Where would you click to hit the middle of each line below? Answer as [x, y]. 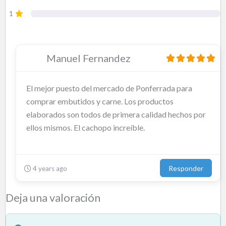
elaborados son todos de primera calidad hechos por [116, 114]
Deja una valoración [53, 198]
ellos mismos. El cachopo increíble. [86, 127]
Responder [186, 168]
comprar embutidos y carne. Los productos [100, 101]
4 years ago [49, 168]
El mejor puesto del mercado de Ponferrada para [109, 88]
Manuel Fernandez [89, 58]
